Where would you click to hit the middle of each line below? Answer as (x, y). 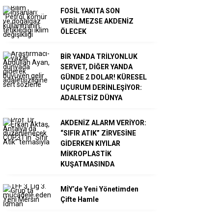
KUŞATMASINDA (87, 164)
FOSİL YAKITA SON (90, 11)
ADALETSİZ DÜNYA (91, 98)
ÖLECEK (73, 32)
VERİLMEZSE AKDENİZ (97, 21)
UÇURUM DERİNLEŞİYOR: (101, 88)
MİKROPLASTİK (86, 154)
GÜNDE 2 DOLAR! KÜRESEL (104, 77)
